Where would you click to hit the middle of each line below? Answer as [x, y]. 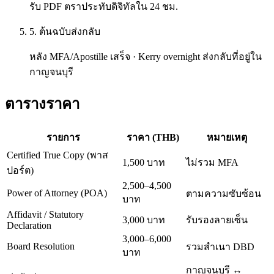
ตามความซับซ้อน [224, 193]
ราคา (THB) [153, 137]
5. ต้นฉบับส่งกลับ [65, 31]
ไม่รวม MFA [212, 162]
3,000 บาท [144, 220]
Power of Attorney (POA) [57, 193]
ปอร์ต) [20, 170]
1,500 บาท [144, 162]
